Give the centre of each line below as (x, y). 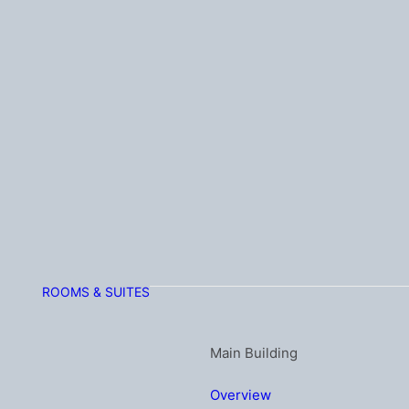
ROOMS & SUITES (96, 292)
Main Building (254, 353)
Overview (241, 395)
